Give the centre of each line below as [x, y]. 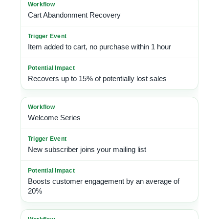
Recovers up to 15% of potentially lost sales [97, 78]
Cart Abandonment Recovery [74, 15]
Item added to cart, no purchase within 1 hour [99, 47]
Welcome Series [54, 118]
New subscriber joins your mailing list [87, 149]
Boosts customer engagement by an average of [104, 181]
